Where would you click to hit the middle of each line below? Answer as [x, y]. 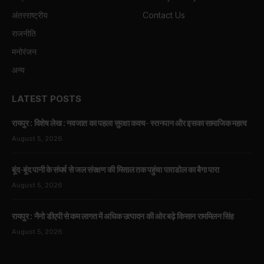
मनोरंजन [24, 51]
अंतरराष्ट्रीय [30, 15]
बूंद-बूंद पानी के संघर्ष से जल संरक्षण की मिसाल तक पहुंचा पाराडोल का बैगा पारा [115, 169]
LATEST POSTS [47, 98]
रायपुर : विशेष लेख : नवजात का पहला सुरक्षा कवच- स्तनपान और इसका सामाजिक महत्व [129, 123]
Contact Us [164, 15]
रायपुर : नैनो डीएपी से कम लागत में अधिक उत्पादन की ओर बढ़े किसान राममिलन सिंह [123, 216]
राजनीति [24, 33]
